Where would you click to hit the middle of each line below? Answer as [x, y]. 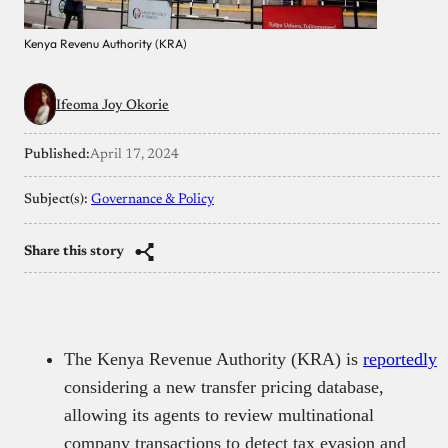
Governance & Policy [152, 199]
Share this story [74, 251]
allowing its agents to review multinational [219, 414]
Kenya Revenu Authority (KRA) [105, 43]
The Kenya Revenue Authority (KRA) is [213, 358]
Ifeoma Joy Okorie [112, 105]
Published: [57, 154]
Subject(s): [57, 199]
